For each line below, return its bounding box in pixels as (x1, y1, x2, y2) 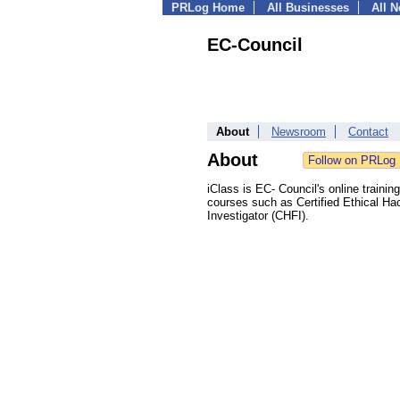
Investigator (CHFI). (207, 209, 309, 222)
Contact (348, 125, 388, 138)
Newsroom (271, 125, 326, 138)
